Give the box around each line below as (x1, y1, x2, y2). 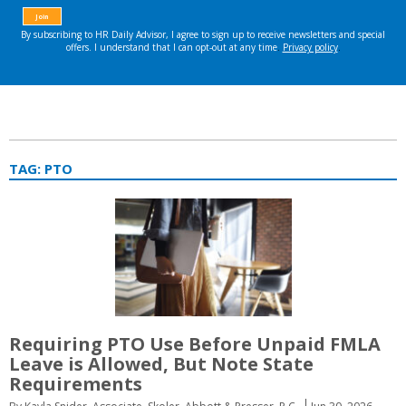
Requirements (9, 371, 142, 396)
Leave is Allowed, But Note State (9, 351, 314, 376)
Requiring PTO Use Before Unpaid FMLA (9, 331, 381, 356)
